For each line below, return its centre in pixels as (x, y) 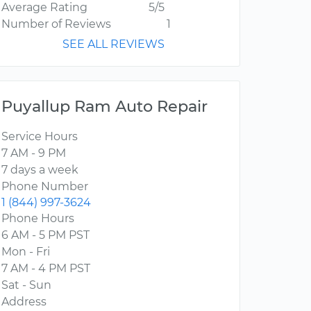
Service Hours (40, 137)
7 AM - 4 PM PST (46, 269)
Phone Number (45, 187)
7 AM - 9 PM (34, 153)
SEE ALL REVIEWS (114, 44)
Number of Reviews (56, 24)
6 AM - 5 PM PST (45, 235)
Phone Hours (38, 219)
